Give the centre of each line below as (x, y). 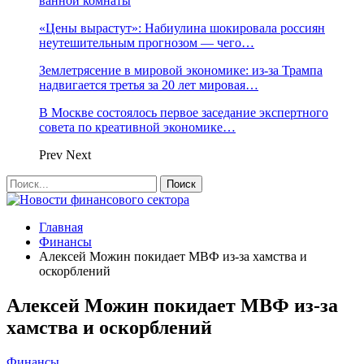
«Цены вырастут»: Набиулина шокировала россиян (182, 28)
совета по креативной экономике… (137, 127)
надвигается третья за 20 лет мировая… (149, 85)
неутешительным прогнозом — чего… (147, 43)
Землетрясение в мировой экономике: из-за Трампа (181, 70)
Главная (61, 227)
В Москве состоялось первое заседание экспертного (184, 113)
